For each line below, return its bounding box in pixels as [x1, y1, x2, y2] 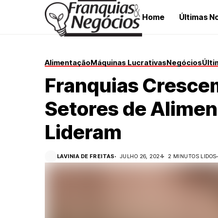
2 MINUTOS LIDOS [168, 153, 217, 160]
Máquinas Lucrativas [91, 58, 166, 67]
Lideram [45, 120, 122, 144]
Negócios [166, 58, 202, 67]
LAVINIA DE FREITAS [57, 153, 115, 160]
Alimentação [45, 58, 91, 67]
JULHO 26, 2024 [119, 153, 163, 160]
